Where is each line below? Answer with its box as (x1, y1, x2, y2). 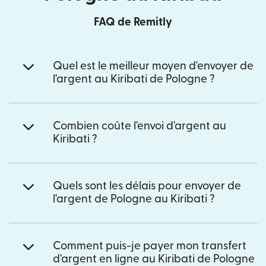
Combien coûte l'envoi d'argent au (53, 120, 226, 132)
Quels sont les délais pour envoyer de (53, 180, 241, 192)
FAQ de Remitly (94, 16, 172, 28)
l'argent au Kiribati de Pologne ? (53, 73, 215, 85)
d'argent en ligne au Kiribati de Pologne (53, 253, 255, 265)
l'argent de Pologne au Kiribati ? (53, 193, 215, 205)
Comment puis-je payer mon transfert (53, 240, 246, 252)
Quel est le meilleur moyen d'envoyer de (53, 60, 254, 72)
